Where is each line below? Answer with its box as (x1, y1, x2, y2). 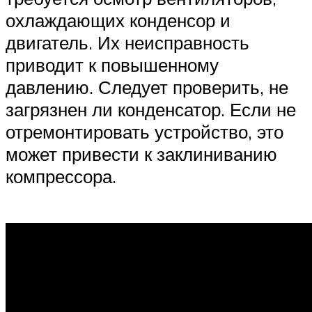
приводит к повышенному (6, 54, 219, 77)
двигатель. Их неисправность (6, 31, 249, 54)
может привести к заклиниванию (6, 143, 277, 166)
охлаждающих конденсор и (6, 9, 231, 32)
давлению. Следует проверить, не (6, 76, 288, 99)
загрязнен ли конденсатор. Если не (6, 98, 296, 121)
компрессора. (6, 165, 116, 188)
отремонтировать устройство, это (6, 120, 283, 143)
